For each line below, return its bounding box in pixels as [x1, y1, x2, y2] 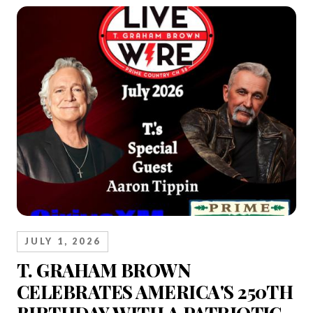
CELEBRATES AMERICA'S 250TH [17, 279, 293, 305]
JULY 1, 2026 [24, 236, 101, 247]
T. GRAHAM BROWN [17, 258, 191, 283]
